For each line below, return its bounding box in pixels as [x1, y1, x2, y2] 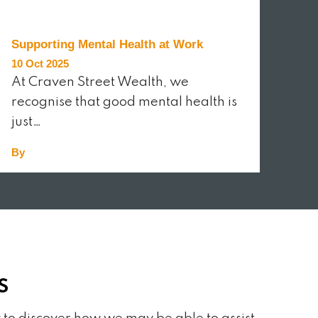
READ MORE [26, 189, 83, 200]
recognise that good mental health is [11, 95, 237, 109]
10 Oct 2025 [11, 57, 69, 70]
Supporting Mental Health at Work [11, 37, 203, 51]
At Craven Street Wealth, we [11, 75, 189, 89]
